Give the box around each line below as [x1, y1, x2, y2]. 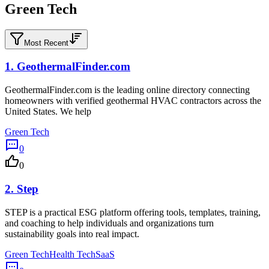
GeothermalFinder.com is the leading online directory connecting [5, 85, 250, 95]
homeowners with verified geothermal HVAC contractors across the [5, 95, 261, 106]
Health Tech [49, 249, 95, 259]
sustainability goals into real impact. [5, 228, 139, 239]
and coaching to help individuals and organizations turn [5, 217, 214, 228]
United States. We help [5, 106, 91, 117]
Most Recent [24, 38, 68, 47]
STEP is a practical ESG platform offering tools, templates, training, [5, 207, 261, 217]
